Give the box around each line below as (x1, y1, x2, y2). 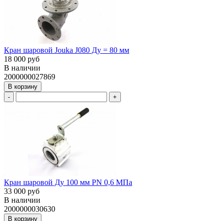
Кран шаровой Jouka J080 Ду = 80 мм (4, 45, 129, 54)
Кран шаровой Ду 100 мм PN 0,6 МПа (4, 178, 132, 187)
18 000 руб (4, 54, 39, 63)
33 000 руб (4, 187, 39, 196)
